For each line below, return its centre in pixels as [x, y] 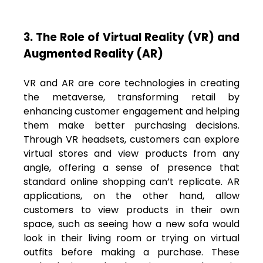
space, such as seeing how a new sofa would [131, 224]
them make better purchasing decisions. [131, 125]
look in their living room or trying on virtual [131, 238]
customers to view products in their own [131, 210]
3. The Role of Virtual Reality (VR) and [131, 37]
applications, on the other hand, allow [131, 195]
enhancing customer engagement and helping [131, 111]
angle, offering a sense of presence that [131, 167]
